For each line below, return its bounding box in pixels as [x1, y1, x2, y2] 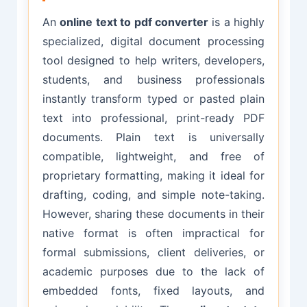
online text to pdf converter [60, 14, 208, 29]
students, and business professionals [42, 72, 265, 86]
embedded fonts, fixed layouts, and [42, 283, 265, 297]
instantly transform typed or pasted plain [42, 91, 265, 106]
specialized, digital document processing [42, 34, 265, 48]
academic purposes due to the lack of [42, 264, 265, 278]
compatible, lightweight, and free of [42, 149, 265, 163]
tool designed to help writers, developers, [42, 53, 265, 67]
